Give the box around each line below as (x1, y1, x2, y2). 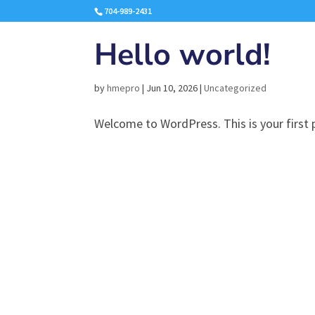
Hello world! (94, 34, 271, 75)
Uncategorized (204, 82, 267, 94)
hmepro (107, 82, 141, 94)
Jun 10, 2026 (146, 82, 198, 94)
